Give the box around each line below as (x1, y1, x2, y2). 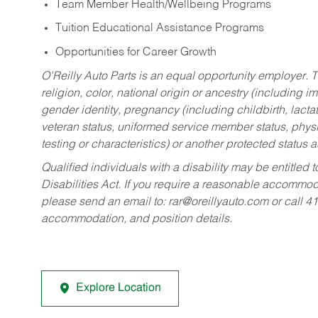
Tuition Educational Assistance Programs (55, 23, 264, 35)
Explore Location (76, 283, 161, 295)
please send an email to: (41, 197, 168, 209)
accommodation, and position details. (41, 214, 232, 226)
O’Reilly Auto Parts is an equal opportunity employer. (41, 70, 311, 82)
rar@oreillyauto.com (168, 197, 268, 209)
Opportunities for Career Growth (55, 46, 216, 58)
